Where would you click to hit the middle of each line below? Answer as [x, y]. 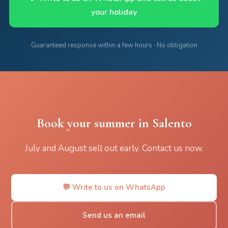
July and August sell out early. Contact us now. [114, 148]
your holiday [114, 12]
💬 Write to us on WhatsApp [114, 187]
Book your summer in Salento [114, 123]
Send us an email [114, 215]
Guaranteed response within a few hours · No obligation [114, 45]
